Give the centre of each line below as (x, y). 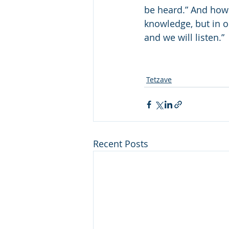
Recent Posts (121, 144)
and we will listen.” (186, 37)
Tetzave (159, 79)
